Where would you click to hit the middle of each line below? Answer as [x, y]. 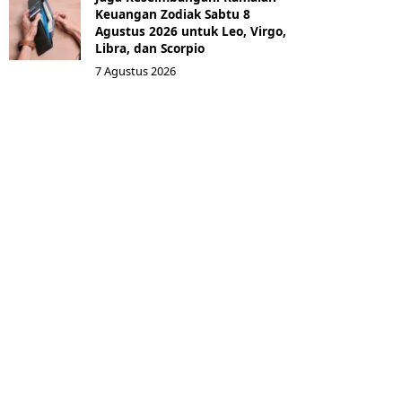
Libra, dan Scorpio [150, 48]
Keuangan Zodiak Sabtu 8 [173, 14]
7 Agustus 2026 [135, 71]
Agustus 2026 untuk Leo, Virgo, [191, 31]
